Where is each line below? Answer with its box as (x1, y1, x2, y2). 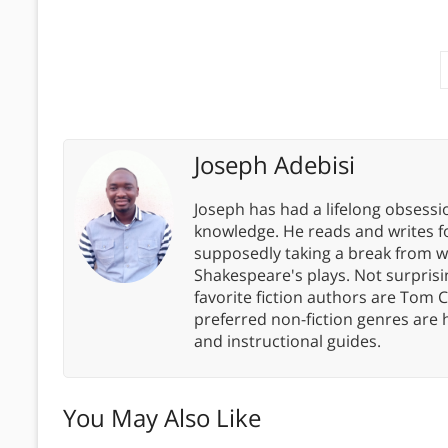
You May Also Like (63, 400, 261, 434)
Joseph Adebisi (194, 147, 355, 181)
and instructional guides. (194, 329, 381, 352)
